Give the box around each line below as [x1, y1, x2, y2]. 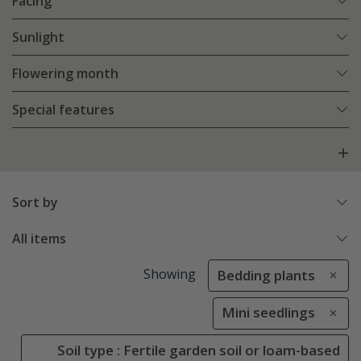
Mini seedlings [222, 303, 315, 322]
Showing [143, 265, 196, 284]
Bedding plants [217, 266, 315, 285]
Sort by [12, 193, 58, 212]
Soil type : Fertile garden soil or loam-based [57, 340, 340, 359]
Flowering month [12, 64, 118, 83]
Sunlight [12, 28, 64, 47]
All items [12, 230, 66, 248]
